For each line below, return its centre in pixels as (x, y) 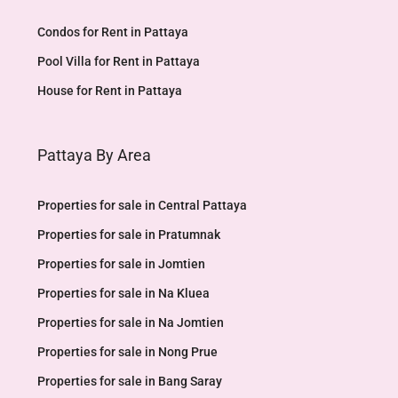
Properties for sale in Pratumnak (129, 235)
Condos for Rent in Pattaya (113, 32)
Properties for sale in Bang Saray (130, 381)
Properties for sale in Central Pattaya (142, 205)
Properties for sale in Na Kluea (123, 293)
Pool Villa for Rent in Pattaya (119, 61)
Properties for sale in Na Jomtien (131, 322)
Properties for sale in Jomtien (121, 264)
